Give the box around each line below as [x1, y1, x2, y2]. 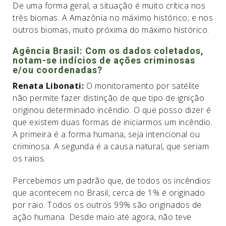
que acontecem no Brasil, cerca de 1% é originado [13, 187, 205, 198]
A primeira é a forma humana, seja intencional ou [13, 129, 200, 140]
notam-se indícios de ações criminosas [13, 55, 195, 66]
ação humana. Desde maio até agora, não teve [13, 211, 192, 222]
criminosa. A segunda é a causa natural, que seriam [13, 141, 209, 152]
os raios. [13, 153, 46, 164]
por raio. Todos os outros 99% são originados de [13, 199, 202, 210]
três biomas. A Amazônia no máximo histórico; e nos [13, 12, 213, 23]
